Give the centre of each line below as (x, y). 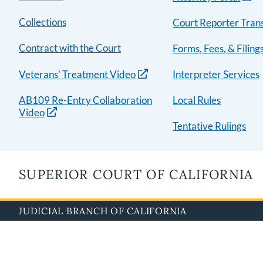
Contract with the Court (70, 48)
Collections (43, 22)
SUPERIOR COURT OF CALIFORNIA (136, 174)
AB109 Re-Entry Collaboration (85, 100)
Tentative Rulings (210, 126)
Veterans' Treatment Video (77, 74)
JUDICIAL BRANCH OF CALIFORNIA (103, 211)
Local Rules (197, 100)
